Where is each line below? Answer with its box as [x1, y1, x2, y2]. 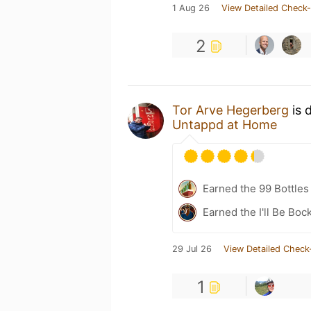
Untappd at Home [172, 117, 277, 132]
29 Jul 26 [172, 243, 212, 254]
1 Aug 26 [172, 2, 210, 13]
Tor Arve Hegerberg [172, 102, 289, 117]
